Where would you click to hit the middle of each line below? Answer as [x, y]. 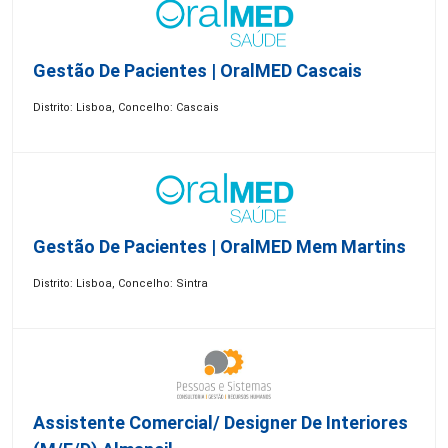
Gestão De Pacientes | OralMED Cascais [197, 70]
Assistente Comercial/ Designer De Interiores [220, 422]
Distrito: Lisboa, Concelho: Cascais [126, 107]
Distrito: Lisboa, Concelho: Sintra [120, 283]
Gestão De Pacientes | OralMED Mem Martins [219, 246]
